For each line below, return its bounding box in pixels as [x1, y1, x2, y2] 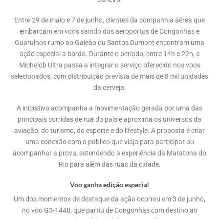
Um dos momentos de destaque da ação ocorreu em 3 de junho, [14, 195, 205, 204]
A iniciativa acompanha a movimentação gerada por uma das [17, 104, 202, 112]
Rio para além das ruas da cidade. [58, 160, 161, 169]
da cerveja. [93, 83, 126, 92]
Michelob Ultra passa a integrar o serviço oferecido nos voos [19, 61, 200, 69]
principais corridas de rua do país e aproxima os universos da [18, 115, 201, 124]
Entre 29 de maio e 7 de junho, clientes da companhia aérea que [14, 16, 205, 24]
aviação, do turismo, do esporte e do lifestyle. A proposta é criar [14, 126, 205, 135]
